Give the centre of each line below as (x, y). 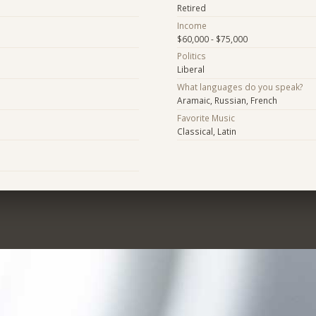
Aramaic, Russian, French (227, 101)
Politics (191, 56)
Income (192, 25)
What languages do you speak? (240, 87)
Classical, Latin (206, 131)
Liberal (190, 69)
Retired (191, 7)
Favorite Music (206, 117)
